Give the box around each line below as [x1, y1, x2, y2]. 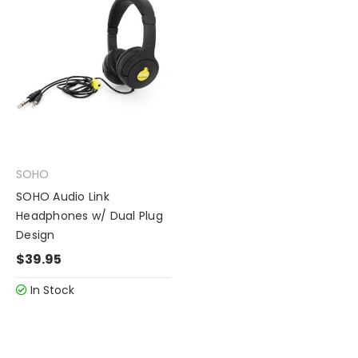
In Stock [27, 282, 74, 298]
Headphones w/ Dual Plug [16, 208, 163, 225]
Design [16, 227, 55, 244]
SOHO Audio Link [16, 189, 109, 205]
